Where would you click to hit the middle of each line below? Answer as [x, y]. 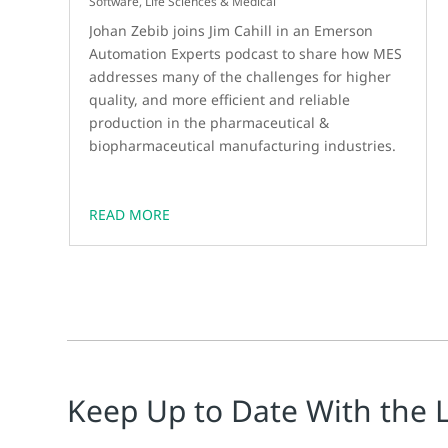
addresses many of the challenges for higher [240, 77]
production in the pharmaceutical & [209, 123]
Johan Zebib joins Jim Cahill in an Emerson [231, 31]
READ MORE [130, 215]
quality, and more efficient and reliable [220, 100]
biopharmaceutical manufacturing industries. [243, 146]
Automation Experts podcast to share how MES [246, 54]
